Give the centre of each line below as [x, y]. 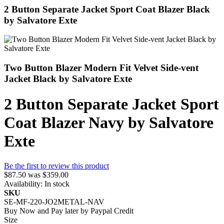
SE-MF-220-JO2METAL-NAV [54, 201]
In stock [57, 183]
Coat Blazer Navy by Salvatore [109, 123]
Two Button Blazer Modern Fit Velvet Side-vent [101, 67]
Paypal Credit [112, 210]
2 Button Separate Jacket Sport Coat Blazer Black [107, 9]
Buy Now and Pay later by [47, 210]
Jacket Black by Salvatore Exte [68, 78]
